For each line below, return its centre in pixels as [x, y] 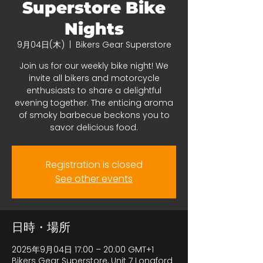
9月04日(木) [41, 45]
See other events [94, 179]
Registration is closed [94, 165]
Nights [94, 29]
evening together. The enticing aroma [94, 103]
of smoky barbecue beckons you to [94, 115]
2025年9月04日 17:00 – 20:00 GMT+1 [83, 249]
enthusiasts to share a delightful [94, 90]
